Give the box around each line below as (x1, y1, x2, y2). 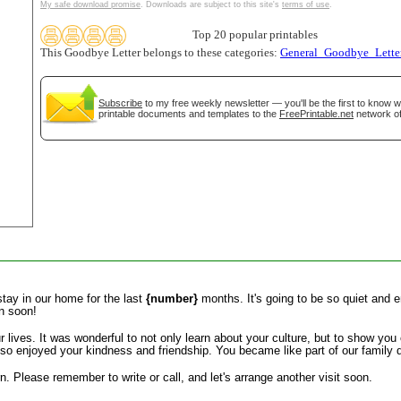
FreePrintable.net (279, 108, 354, 119)
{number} (146, 291, 198, 305)
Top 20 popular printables (192, 29, 318, 41)
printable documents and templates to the (98, 108, 279, 119)
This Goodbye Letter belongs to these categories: (40, 47, 280, 59)
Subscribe (98, 98, 142, 108)
